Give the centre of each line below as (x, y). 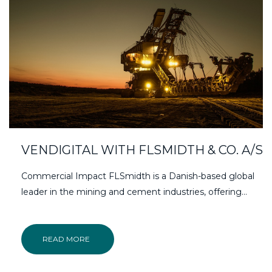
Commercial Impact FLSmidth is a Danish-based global (138, 176)
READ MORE (66, 239)
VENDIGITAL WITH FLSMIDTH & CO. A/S (142, 150)
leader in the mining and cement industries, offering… (134, 192)
